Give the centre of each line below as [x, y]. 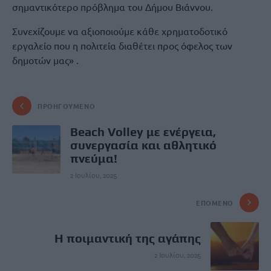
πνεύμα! [94, 158]
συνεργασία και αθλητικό [143, 145]
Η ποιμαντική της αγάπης [128, 238]
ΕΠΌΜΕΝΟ [215, 203]
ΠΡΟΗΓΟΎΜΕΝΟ [67, 106]
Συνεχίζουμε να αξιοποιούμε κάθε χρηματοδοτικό [120, 31]
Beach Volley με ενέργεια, [143, 132]
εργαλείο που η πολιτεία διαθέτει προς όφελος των [122, 45]
